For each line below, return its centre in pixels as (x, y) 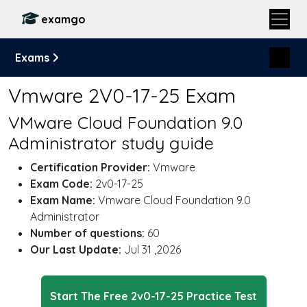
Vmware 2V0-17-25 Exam (122, 95)
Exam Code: (61, 184)
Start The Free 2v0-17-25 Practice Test (153, 296)
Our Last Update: (76, 249)
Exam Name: (63, 200)
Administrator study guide (111, 143)
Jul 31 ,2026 (151, 249)
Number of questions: (87, 233)
